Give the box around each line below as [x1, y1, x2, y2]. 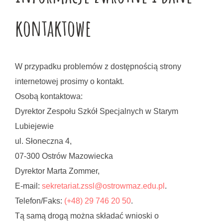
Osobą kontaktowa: [15, 92, 83, 101]
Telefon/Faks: [15, 197, 64, 205]
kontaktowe [15, 13, 92, 42]
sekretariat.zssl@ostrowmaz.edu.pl [42, 182, 165, 190]
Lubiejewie [15, 122, 54, 130]
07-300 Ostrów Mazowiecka [15, 152, 113, 160]
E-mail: [15, 182, 42, 190]
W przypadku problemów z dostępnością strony [15, 62, 181, 71]
